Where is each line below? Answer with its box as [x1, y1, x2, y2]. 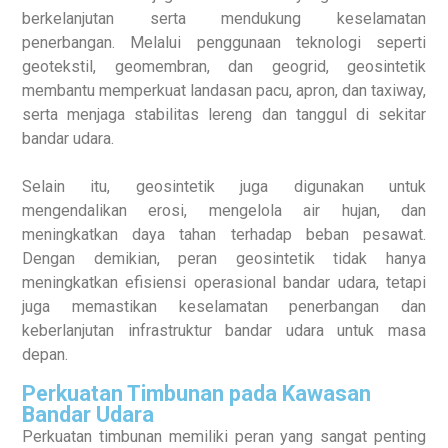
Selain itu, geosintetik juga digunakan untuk [22, 177, 426, 196]
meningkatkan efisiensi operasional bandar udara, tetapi [22, 273, 426, 292]
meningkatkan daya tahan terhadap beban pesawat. [22, 225, 426, 244]
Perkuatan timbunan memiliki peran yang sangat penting [22, 427, 426, 446]
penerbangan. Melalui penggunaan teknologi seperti [22, 33, 426, 52]
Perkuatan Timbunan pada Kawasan [22, 381, 371, 406]
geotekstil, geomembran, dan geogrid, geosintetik [22, 57, 426, 76]
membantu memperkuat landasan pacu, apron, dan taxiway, [22, 81, 426, 100]
